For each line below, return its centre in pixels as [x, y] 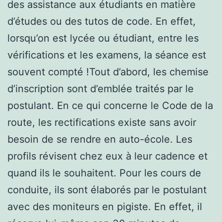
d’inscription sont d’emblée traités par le [101, 88]
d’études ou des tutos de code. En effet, [102, 21]
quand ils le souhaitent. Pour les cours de [104, 173]
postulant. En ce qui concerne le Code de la [110, 105]
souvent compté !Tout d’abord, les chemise [108, 72]
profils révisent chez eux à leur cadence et [108, 156]
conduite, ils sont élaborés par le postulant [107, 190]
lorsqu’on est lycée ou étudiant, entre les [103, 38]
